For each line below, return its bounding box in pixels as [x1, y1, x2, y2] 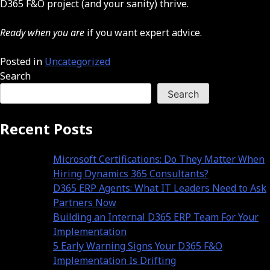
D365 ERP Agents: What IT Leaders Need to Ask [53, 181, 266, 195]
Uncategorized [45, 54, 110, 68]
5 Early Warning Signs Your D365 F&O [53, 239, 222, 253]
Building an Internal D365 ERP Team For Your [53, 210, 259, 224]
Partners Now [53, 195, 116, 209]
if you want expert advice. [84, 25, 202, 39]
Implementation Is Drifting [53, 253, 176, 267]
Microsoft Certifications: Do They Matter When [53, 152, 265, 166]
